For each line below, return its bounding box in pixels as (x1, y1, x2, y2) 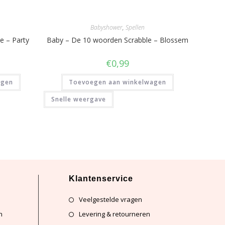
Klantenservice (69, 174, 133, 183)
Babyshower (90, 23, 123, 32)
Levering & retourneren (79, 209, 150, 219)
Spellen (125, 23, 145, 32)
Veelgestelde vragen (79, 195, 142, 204)
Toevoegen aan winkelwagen (68, 77, 166, 86)
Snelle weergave (51, 94, 106, 103)
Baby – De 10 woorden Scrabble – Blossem (46, 35, 188, 45)
